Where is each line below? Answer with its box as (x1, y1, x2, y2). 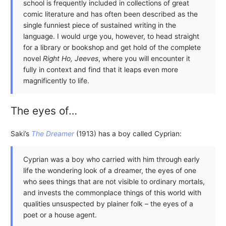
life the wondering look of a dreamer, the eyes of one (23, 166, 196, 175)
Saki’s (10, 130, 31, 138)
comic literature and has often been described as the (23, 10, 198, 18)
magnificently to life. (23, 76, 89, 85)
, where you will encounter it (98, 54, 190, 63)
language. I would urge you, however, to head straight (23, 32, 199, 40)
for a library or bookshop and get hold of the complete (23, 43, 201, 51)
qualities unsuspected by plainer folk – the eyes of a (23, 200, 193, 208)
